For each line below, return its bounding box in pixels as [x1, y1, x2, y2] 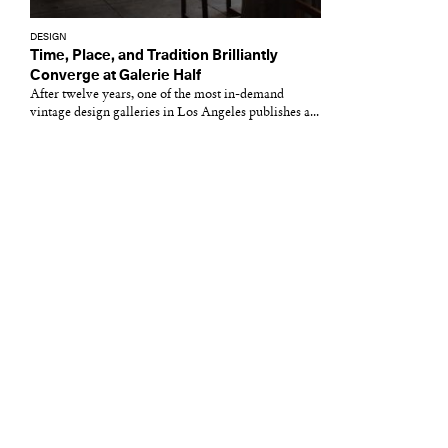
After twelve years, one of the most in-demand [30, 88, 284, 101]
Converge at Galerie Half [30, 68, 201, 83]
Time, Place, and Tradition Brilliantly [30, 48, 278, 63]
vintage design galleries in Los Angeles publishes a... [30, 106, 319, 119]
